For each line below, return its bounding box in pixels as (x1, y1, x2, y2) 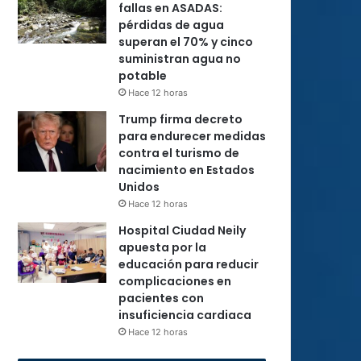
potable (118, 68, 167, 84)
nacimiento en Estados (118, 162, 255, 178)
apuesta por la (118, 239, 206, 255)
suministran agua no (118, 51, 241, 67)
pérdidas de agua (118, 17, 224, 33)
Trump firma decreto (118, 111, 243, 127)
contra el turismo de (118, 145, 239, 161)
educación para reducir (118, 256, 259, 272)
